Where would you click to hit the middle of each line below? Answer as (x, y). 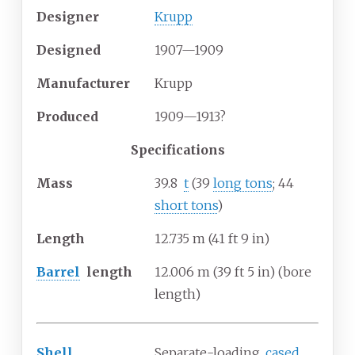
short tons (186, 206)
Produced (67, 117)
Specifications (177, 150)
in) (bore (284, 272)
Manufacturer (83, 84)
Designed (69, 50)
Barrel (58, 272)
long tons (243, 183)
